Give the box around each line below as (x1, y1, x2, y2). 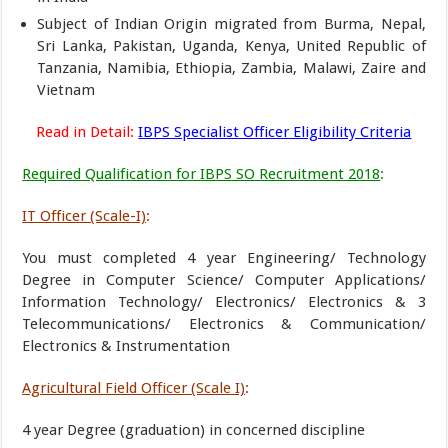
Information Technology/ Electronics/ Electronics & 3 (22, 293, 426, 311)
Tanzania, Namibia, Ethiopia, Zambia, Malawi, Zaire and (37, 59, 426, 77)
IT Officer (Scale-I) (22, 207, 147, 225)
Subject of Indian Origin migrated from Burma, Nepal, (37, 15, 426, 33)
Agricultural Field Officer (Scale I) (22, 379, 246, 397)
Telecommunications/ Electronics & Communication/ (22, 315, 426, 333)
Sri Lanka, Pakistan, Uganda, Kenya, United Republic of (37, 37, 426, 55)
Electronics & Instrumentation (22, 337, 231, 355)
